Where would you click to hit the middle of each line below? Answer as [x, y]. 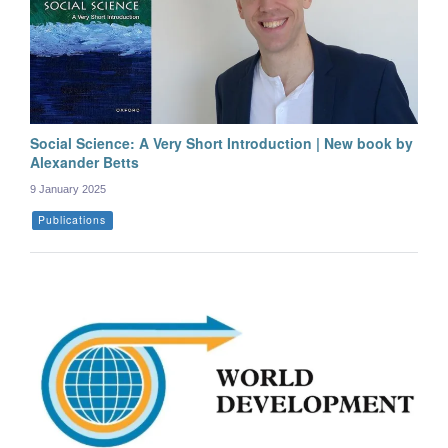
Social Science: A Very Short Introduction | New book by [221, 142]
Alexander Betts [84, 161]
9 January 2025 [68, 188]
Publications [72, 219]
